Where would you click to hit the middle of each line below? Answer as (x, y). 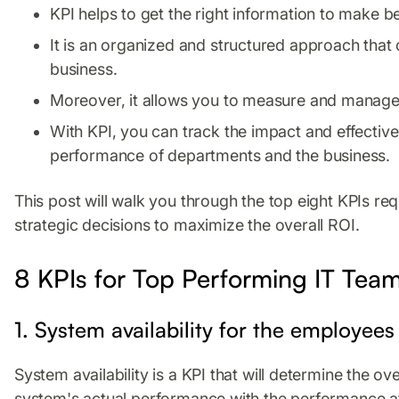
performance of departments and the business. (220, 155)
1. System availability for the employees (204, 329)
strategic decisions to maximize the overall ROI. (187, 224)
